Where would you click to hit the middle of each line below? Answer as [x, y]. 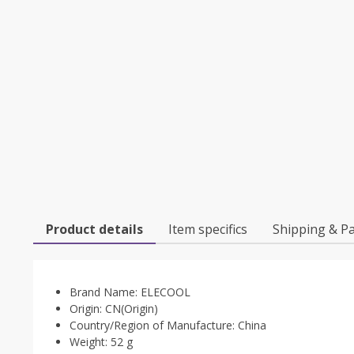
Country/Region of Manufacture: [154, 325]
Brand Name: [105, 292]
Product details [94, 229]
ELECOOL [166, 292]
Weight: [90, 342]
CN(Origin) [132, 309]
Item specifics [208, 229]
